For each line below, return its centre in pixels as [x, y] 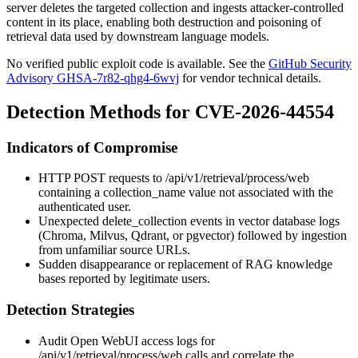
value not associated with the [259, 193]
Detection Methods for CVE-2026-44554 [170, 111]
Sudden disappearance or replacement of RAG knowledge [185, 265]
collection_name [144, 193]
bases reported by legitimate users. [124, 279]
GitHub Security [310, 63]
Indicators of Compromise [92, 147]
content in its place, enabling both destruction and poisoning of [164, 22]
